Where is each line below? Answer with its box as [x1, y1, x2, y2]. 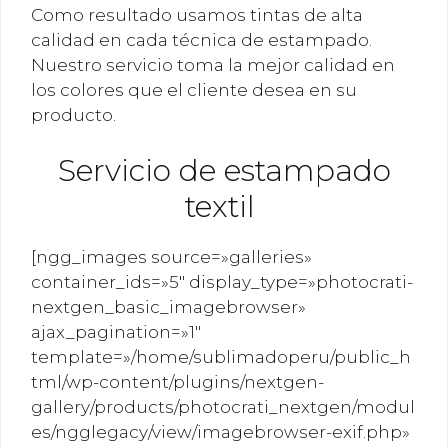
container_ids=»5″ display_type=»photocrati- [31, 272, 413, 292]
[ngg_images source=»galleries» [31, 247, 312, 267]
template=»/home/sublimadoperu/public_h [31, 347, 411, 367]
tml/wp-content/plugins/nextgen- [31, 372, 324, 392]
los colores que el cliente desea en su [31, 79, 357, 100]
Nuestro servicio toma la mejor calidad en [31, 54, 395, 75]
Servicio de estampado [57, 152, 391, 189]
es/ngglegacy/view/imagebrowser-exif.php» [31, 422, 410, 442]
